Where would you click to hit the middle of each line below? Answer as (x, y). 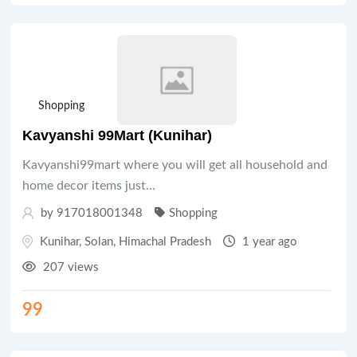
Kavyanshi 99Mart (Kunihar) (117, 135)
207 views (69, 267)
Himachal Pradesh (165, 241)
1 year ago (268, 241)
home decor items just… (89, 185)
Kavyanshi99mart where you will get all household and (175, 165)
